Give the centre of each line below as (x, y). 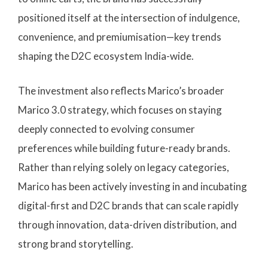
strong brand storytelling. (77, 243)
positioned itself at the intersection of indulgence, (129, 18)
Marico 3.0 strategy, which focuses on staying (120, 109)
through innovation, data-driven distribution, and (127, 224)
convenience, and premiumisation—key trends (120, 37)
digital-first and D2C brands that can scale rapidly (128, 205)
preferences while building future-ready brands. (124, 148)
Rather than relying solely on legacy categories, (124, 167)
